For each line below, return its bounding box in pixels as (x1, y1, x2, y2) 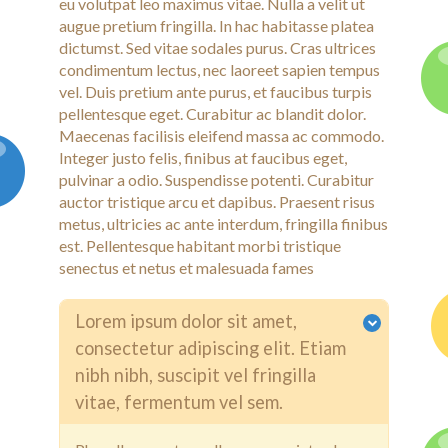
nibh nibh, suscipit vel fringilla (75, 364, 316, 386)
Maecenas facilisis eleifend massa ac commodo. (59, 126, 384, 145)
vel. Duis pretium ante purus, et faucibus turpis (59, 82, 372, 101)
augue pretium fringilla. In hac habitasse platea (59, 16, 374, 35)
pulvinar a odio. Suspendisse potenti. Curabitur (59, 170, 374, 189)
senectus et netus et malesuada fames (59, 258, 314, 277)
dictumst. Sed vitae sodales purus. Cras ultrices (59, 38, 376, 57)
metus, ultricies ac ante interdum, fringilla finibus (59, 214, 388, 233)
